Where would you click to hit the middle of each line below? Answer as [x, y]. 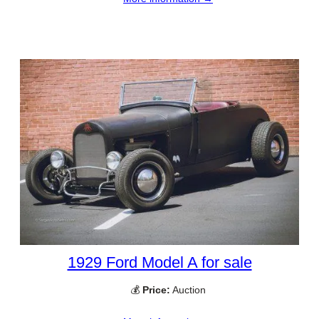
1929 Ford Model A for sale [159, 263]
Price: [156, 290]
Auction [188, 290]
